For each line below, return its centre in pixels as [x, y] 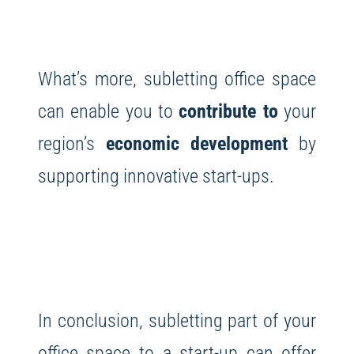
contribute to [228, 111]
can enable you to [108, 111]
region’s [72, 143]
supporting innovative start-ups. [156, 175]
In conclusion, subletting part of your [177, 320]
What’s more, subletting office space [177, 78]
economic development [197, 143]
